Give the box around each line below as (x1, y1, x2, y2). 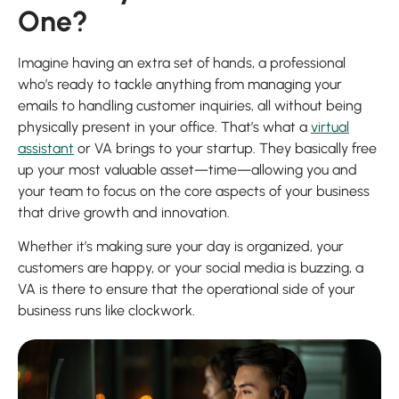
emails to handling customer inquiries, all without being (18, 96, 362, 114)
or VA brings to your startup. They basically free (74, 139, 377, 157)
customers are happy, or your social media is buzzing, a (18, 259, 363, 277)
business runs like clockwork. (18, 302, 199, 320)
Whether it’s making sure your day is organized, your (18, 238, 344, 256)
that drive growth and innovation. (18, 203, 230, 221)
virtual (311, 118, 349, 135)
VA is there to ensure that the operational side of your (18, 281, 355, 298)
